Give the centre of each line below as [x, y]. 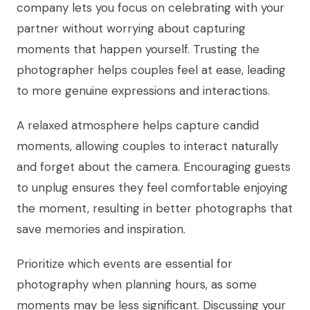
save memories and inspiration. [101, 229]
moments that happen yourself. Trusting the [138, 49]
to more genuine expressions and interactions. [143, 91]
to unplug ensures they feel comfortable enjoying [152, 188]
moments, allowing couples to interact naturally [147, 146]
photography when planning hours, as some [137, 285]
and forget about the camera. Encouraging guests [154, 167]
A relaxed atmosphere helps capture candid [138, 126]
